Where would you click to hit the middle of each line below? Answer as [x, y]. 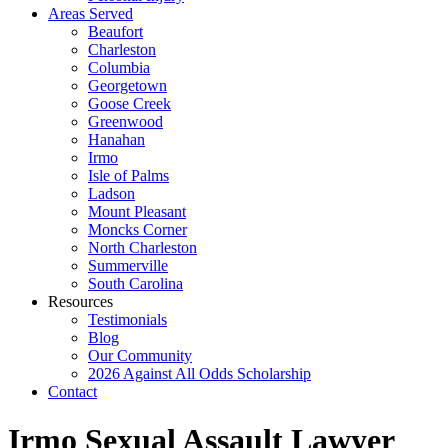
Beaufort [115, 31]
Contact [72, 391]
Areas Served [90, 13]
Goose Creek [129, 103]
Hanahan [116, 139]
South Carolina [135, 283]
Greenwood [125, 121]
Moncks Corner [137, 229]
